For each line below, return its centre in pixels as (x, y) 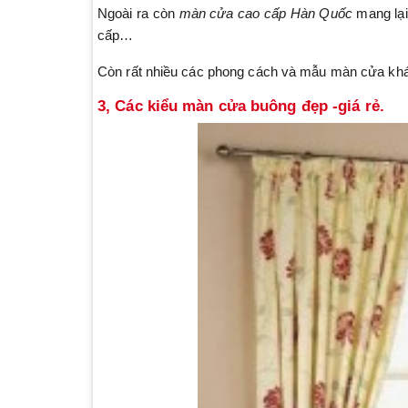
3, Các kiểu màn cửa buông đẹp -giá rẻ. (241, 106)
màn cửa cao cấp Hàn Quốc (265, 13)
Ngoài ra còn (138, 13)
